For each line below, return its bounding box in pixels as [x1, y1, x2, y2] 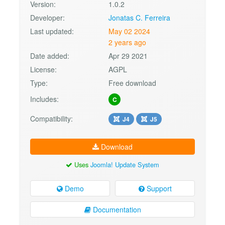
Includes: [30, 93, 59, 104]
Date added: [30, 50, 69, 61]
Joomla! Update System [90, 159, 159, 169]
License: [30, 64, 57, 74]
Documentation [90, 204, 141, 215]
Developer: [30, 12, 65, 23]
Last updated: [30, 26, 74, 36]
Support [144, 183, 172, 194]
